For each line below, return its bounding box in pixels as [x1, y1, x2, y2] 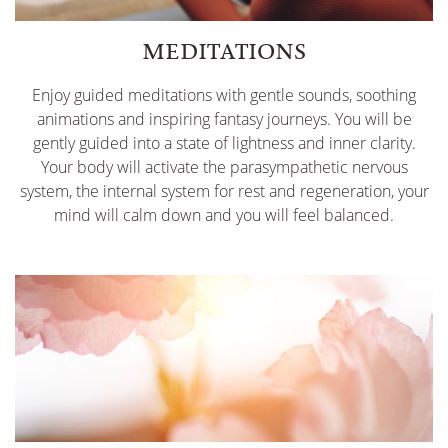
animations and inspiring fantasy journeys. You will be [36, 107, 412, 130]
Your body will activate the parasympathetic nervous [40, 155, 408, 178]
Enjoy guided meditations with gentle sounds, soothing [32, 83, 416, 106]
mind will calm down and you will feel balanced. [54, 203, 394, 226]
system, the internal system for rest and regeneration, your [19, 179, 429, 202]
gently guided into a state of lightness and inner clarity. [32, 131, 416, 154]
